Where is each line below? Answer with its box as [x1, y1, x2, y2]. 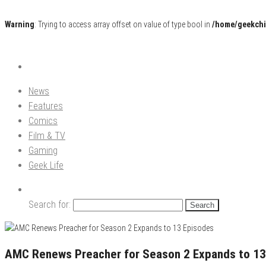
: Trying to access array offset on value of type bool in [34, 20, 212, 29]
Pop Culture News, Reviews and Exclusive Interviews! [5, 59, 166, 68]
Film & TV [28, 130, 65, 141]
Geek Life [28, 160, 64, 171]
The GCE [5, 61, 50, 76]
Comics [28, 115, 58, 126]
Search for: [28, 199, 71, 210]
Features [28, 100, 63, 112]
